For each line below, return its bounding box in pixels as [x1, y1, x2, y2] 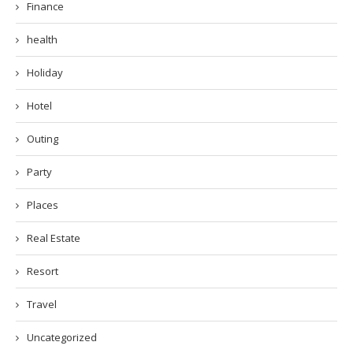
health [27, 32, 58, 46]
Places [27, 197, 58, 212]
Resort [27, 263, 58, 278]
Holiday [27, 65, 63, 80]
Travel [27, 296, 57, 311]
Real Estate [27, 230, 80, 245]
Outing [27, 131, 58, 146]
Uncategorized [27, 329, 97, 344]
